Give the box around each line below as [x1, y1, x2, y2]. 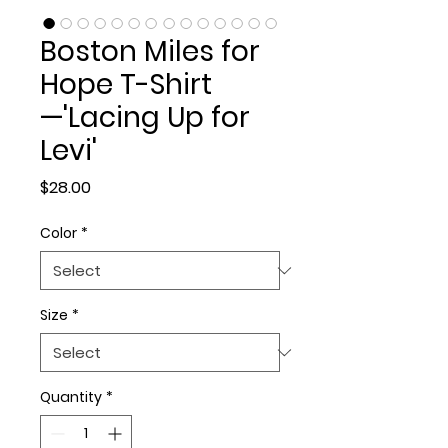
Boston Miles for [40, 32, 260, 71]
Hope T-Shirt [40, 65, 212, 104]
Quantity [40, 387, 102, 407]
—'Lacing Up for [40, 98, 250, 137]
